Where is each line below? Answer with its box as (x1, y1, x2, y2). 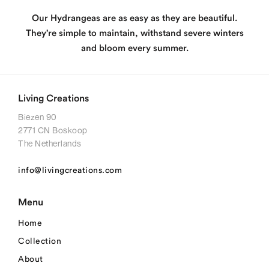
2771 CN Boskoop (18, 124, 88, 135)
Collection (18, 237, 61, 246)
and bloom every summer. (80, 43, 189, 53)
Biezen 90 (18, 111, 57, 122)
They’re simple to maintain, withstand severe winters (25, 28, 244, 38)
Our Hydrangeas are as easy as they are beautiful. (32, 13, 237, 23)
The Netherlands (18, 138, 82, 148)
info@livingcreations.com (18, 166, 122, 175)
